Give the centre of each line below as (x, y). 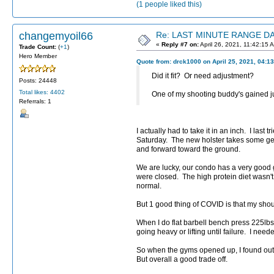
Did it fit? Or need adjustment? (203, 76)
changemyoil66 (56, 36)
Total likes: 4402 (42, 92)
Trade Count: (39, 46)
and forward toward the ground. (188, 150)
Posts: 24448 (38, 80)
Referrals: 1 (35, 102)
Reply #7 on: (180, 44)
